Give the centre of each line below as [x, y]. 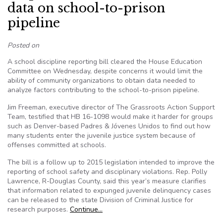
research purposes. [39, 209]
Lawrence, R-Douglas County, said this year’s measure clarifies [107, 181]
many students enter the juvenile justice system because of [101, 136]
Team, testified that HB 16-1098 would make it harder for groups [110, 117]
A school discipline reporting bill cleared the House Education [105, 62]
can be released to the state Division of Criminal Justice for [100, 200]
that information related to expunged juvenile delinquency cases [109, 191]
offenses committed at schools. [57, 145]
